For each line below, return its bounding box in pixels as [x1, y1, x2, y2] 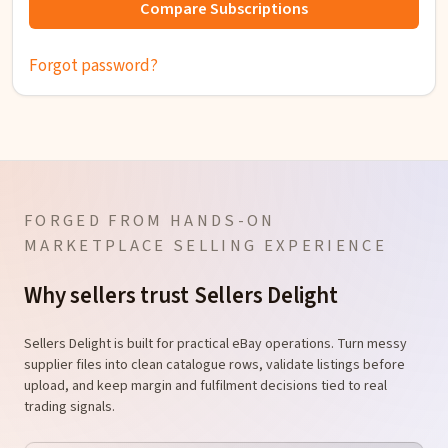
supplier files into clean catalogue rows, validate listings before [24, 354, 405, 375]
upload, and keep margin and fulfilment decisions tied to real [24, 375, 387, 396]
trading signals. [24, 396, 115, 417]
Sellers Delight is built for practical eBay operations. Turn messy [24, 333, 407, 354]
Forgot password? [29, 53, 158, 78]
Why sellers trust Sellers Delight [24, 279, 338, 312]
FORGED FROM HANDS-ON [24, 208, 276, 233]
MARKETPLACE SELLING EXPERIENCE [24, 233, 387, 258]
